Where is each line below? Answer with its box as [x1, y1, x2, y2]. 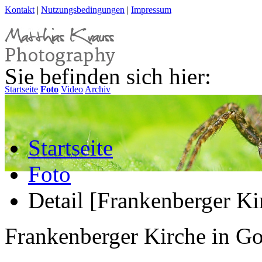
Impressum [131, 5, 171, 15]
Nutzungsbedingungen [41, 5, 125, 15]
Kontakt [5, 5, 35, 15]
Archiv [85, 84, 111, 94]
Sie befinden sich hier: [5, 64, 211, 89]
